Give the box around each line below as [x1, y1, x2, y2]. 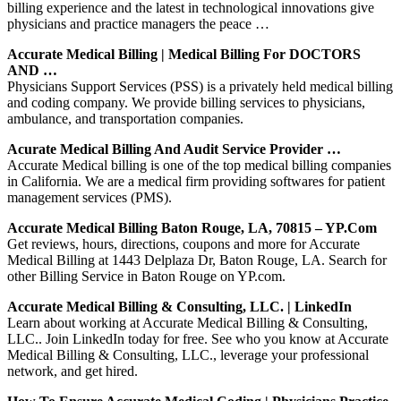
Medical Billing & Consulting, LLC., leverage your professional [7, 346, 369, 363]
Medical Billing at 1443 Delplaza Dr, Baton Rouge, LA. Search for [7, 252, 387, 268]
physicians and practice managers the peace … [7, 15, 269, 31]
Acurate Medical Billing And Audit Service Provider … [7, 141, 341, 157]
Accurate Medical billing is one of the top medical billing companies [7, 157, 391, 173]
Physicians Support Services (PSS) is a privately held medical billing [7, 78, 393, 94]
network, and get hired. [7, 363, 138, 379]
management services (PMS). [7, 189, 172, 205]
